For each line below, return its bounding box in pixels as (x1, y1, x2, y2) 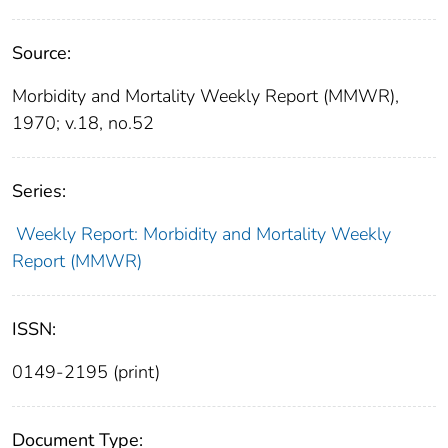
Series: (12, 178, 66, 203)
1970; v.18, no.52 (12, 110, 154, 135)
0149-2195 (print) (12, 359, 160, 384)
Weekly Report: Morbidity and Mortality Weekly (15, 221, 391, 246)
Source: (12, 40, 71, 65)
